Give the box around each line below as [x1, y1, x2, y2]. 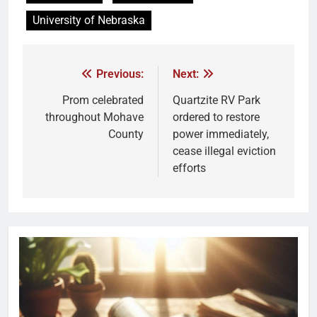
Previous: [96, 67, 144, 81]
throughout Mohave [45, 110, 144, 124]
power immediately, [173, 127, 269, 141]
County [108, 127, 144, 141]
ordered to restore [173, 110, 260, 124]
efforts [173, 161, 206, 175]
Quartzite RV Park [173, 93, 260, 107]
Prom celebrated [62, 93, 144, 107]
